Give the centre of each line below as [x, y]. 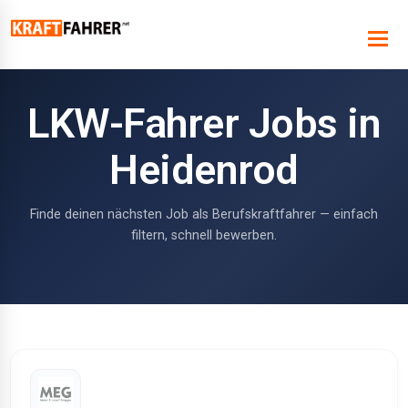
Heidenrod [204, 170]
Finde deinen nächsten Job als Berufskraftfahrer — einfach [204, 214]
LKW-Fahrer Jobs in [204, 123]
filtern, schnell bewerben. [204, 235]
